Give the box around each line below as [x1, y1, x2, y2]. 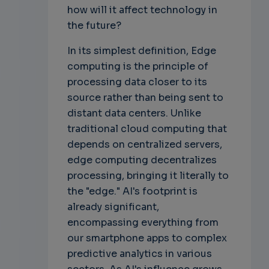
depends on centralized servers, [67, 138, 222, 151]
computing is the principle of [67, 60, 208, 73]
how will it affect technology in [67, 4, 217, 16]
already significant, [67, 201, 159, 213]
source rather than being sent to [67, 91, 223, 104]
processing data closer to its [67, 76, 207, 88]
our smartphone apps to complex [67, 232, 227, 244]
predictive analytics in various [67, 247, 212, 260]
